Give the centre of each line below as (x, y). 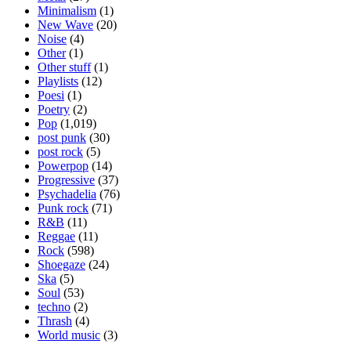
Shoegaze (62, 264)
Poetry (54, 109)
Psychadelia (67, 194)
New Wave (65, 24)
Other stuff (64, 67)
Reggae (56, 236)
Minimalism (67, 10)
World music (69, 335)
